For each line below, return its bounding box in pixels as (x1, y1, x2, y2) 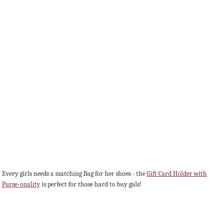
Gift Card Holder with (147, 170, 207, 178)
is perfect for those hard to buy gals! (40, 180, 141, 189)
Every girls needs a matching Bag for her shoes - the (2, 170, 147, 178)
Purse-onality (2, 180, 40, 189)
